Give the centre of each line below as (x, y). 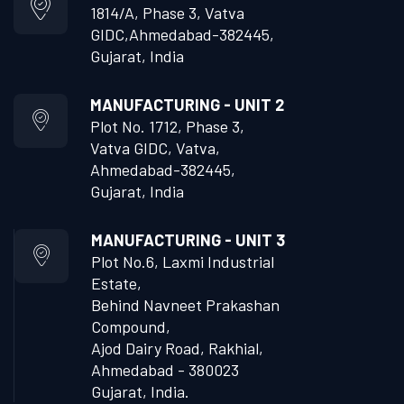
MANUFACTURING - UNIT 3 (188, 239)
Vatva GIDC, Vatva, (155, 147)
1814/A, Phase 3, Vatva (167, 12)
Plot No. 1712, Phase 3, (167, 126)
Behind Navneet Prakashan (185, 304)
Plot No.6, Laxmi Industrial (183, 261)
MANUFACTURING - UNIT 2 (187, 104)
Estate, (116, 283)
